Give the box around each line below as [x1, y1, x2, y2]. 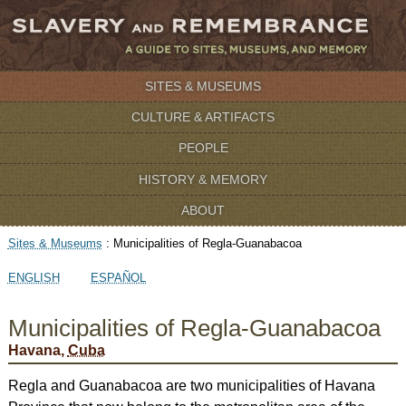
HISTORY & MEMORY [139, 171, 267, 187]
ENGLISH [7, 270, 60, 285]
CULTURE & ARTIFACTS [131, 110, 275, 125]
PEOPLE [178, 140, 228, 156]
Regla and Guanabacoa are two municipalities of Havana [7, 377, 375, 393]
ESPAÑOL [91, 270, 147, 285]
